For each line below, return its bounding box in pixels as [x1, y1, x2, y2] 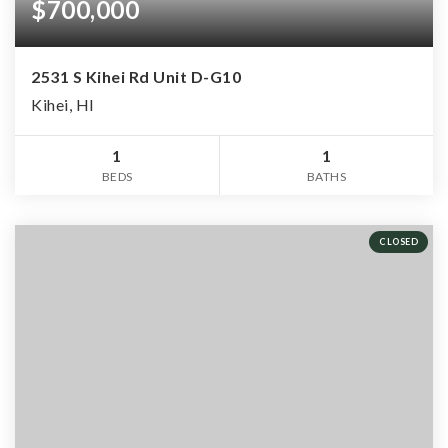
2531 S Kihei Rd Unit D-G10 [31, 66, 241, 86]
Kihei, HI [31, 94, 95, 114]
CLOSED [379, 235, 418, 247]
